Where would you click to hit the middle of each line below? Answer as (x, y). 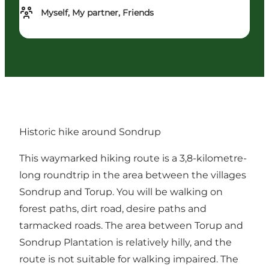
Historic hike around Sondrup (90, 131)
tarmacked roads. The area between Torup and (131, 225)
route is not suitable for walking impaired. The (129, 259)
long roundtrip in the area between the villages (133, 175)
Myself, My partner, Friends (97, 13)
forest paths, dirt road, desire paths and (113, 208)
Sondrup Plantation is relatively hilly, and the (125, 242)
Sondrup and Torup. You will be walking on (121, 192)
